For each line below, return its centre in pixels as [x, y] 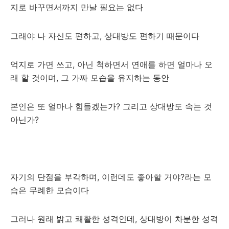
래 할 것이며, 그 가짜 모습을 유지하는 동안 [90, 78]
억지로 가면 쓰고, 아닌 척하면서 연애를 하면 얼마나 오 [111, 64]
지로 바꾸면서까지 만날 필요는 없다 [77, 7]
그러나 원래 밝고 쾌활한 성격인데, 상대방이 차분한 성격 [114, 219]
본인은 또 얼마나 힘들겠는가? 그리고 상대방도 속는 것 [111, 106]
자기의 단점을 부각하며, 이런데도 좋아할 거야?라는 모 [111, 177]
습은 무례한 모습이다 [50, 190]
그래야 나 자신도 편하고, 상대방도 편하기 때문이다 [105, 36]
